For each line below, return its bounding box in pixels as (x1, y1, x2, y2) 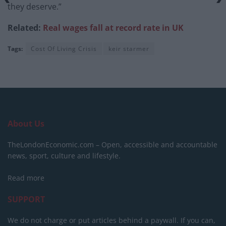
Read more (8, 173, 44, 183)
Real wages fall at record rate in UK (41, 22, 184, 33)
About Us (8, 118, 44, 129)
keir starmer (108, 44, 149, 53)
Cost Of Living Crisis (31, 44, 97, 53)
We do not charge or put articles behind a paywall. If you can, (8, 215, 215, 225)
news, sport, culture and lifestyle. (8, 150, 121, 160)
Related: (8, 22, 41, 33)
